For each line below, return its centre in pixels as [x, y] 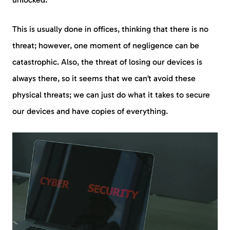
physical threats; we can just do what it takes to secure [111, 94]
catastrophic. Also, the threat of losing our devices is [107, 62]
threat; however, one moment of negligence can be [106, 45]
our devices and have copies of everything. [90, 111]
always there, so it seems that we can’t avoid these [104, 78]
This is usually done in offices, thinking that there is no [110, 29]
